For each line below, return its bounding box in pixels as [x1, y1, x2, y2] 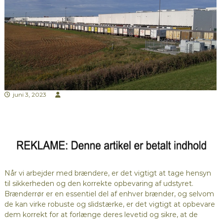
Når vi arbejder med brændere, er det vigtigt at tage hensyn [4, 169, 211, 178]
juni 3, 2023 [12, 91, 46, 99]
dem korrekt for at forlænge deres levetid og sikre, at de [4, 210, 198, 220]
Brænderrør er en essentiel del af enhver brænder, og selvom [4, 189, 214, 199]
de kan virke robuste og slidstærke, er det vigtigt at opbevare [4, 200, 215, 209]
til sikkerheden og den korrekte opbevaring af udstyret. [4, 179, 193, 188]
